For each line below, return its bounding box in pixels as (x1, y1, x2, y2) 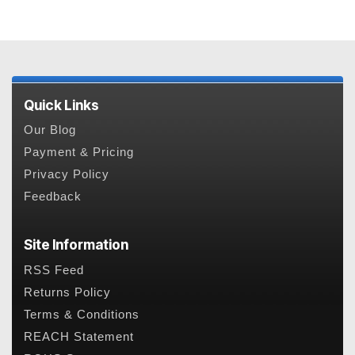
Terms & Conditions (24, 307, 139, 321)
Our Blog (24, 124, 76, 137)
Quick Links (24, 96, 99, 113)
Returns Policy (24, 285, 111, 299)
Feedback (24, 190, 82, 204)
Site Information (24, 236, 128, 254)
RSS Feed (24, 263, 84, 277)
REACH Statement (24, 330, 134, 343)
